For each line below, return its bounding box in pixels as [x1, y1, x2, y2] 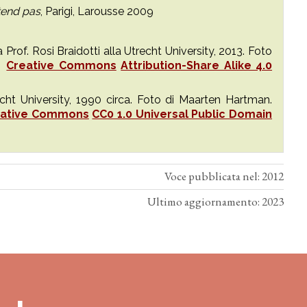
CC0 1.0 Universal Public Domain [92, 108, 273, 121]
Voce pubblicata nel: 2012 [164, 169, 284, 184]
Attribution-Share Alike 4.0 [121, 59, 273, 72]
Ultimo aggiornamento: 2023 [147, 194, 284, 209]
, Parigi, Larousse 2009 [40, 5, 153, 18]
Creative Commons [6, 59, 116, 72]
